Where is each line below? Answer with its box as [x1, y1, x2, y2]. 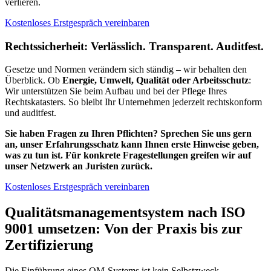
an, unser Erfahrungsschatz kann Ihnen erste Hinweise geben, [5, 139, 259, 150]
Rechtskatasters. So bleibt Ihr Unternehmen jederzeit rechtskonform [5, 97, 262, 108]
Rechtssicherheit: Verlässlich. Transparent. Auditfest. [5, 39, 264, 53]
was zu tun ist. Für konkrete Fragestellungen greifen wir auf [5, 150, 251, 161]
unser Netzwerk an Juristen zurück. [5, 161, 152, 172]
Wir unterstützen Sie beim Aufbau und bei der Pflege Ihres [5, 86, 227, 97]
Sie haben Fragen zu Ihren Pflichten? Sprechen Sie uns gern [5, 128, 252, 139]
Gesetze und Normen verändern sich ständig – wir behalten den [5, 64, 247, 75]
